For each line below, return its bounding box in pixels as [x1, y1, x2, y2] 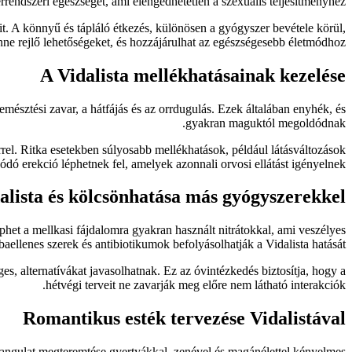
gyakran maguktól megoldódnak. [185, 115, 346, 130]
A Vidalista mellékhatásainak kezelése [40, 64, 346, 86]
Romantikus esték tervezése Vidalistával [23, 308, 346, 329]
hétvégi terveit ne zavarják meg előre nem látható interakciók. [46, 278, 346, 292]
